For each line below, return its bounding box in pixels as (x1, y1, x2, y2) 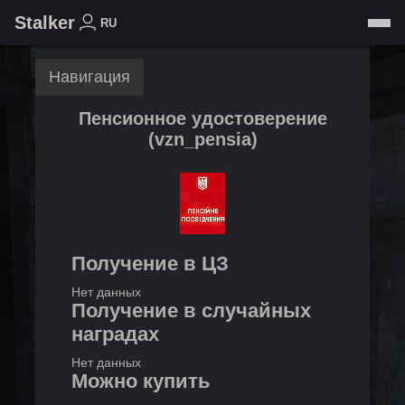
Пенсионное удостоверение (78, 108, 327, 128)
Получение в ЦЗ (71, 252, 229, 275)
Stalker (14, 12, 75, 33)
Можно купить (71, 370, 211, 392)
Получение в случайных (71, 299, 311, 322)
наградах (71, 323, 159, 345)
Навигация (49, 68, 130, 86)
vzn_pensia (154, 129, 251, 149)
